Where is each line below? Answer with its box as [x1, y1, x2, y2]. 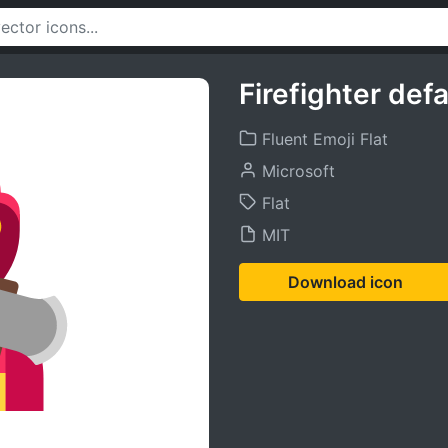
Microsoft [257, 161, 335, 181]
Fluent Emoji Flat [257, 129, 388, 149]
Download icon [288, 272, 403, 292]
